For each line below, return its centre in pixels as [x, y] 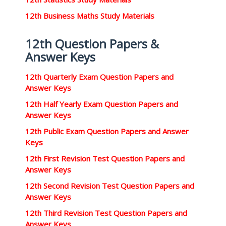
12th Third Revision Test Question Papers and [106, 213]
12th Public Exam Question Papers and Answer [107, 131]
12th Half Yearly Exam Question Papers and [102, 104]
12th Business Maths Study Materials [90, 16]
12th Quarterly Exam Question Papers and [99, 77]
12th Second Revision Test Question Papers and [110, 186]
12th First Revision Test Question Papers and [105, 158]
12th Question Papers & [92, 44]
